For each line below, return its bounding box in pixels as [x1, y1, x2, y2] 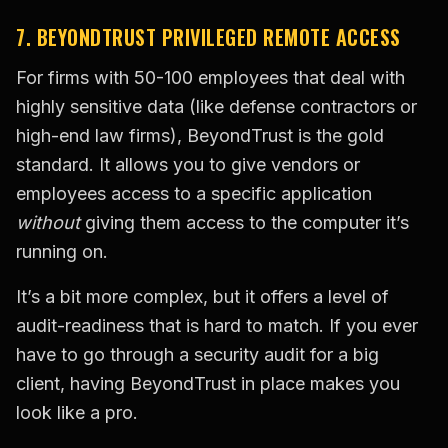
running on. [16, 241, 108, 263]
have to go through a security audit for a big [16, 344, 379, 366]
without [16, 212, 80, 234]
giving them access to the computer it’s [80, 212, 409, 234]
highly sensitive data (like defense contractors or [16, 96, 417, 118]
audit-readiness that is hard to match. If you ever [16, 315, 418, 337]
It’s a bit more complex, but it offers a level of [16, 286, 389, 308]
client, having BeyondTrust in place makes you [16, 373, 400, 395]
